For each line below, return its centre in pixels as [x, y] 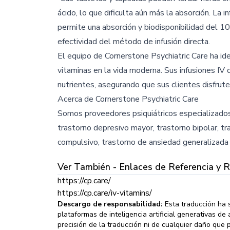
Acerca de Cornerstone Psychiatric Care [128, 99]
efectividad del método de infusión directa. [134, 41]
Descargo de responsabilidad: [110, 204]
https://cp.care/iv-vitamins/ [105, 193]
